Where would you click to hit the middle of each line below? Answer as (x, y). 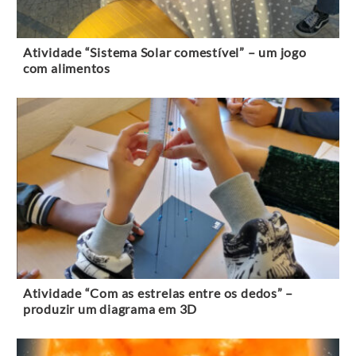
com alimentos (66, 69)
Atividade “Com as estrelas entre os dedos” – (158, 294)
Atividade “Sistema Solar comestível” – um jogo (164, 53)
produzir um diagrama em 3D (110, 310)
